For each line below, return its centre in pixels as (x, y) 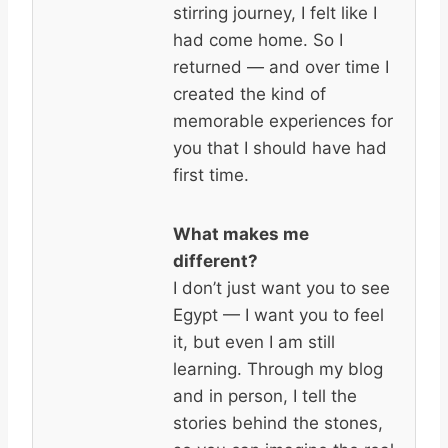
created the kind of (249, 93)
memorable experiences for (283, 120)
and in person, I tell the (265, 395)
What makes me (241, 233)
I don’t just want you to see (281, 287)
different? (215, 260)
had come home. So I (258, 39)
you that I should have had (280, 147)
